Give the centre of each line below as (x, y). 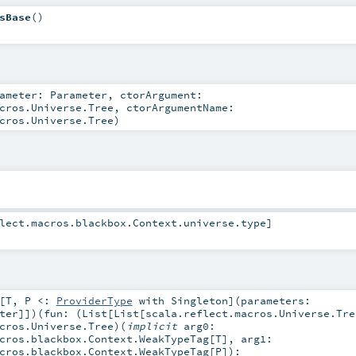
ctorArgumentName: (180, 107)
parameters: (275, 301)
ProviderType (94, 301)
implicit (155, 326)
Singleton (199, 301)
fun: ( (62, 313)
